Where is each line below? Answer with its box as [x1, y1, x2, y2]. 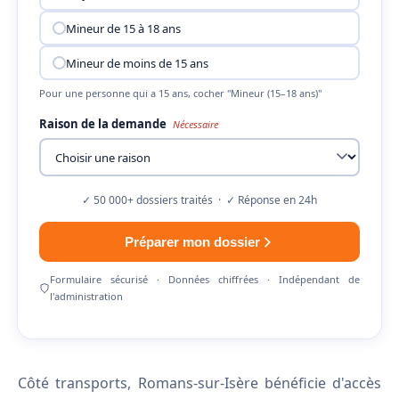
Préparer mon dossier [125, 234, 260, 249]
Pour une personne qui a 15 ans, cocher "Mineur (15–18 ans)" [39, 86, 322, 100]
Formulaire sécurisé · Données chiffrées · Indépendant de [49, 273, 360, 286]
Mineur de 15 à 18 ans [65, 20, 181, 37]
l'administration [49, 289, 123, 303]
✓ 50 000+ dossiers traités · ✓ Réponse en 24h [82, 192, 317, 208]
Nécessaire [173, 118, 218, 131]
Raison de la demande [39, 116, 169, 132]
